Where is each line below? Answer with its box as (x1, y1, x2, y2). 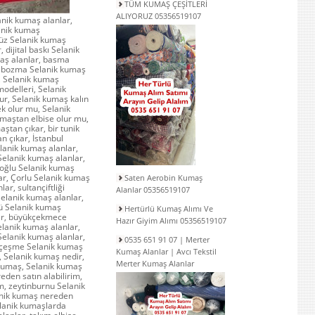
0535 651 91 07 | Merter (124, 234, 210, 245)
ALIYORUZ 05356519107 (116, 11, 201, 21)
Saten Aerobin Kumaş (124, 172, 202, 183)
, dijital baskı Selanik (1, 44, 79, 56)
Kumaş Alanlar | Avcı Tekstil (116, 246, 217, 257)
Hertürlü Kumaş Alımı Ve (124, 203, 213, 214)
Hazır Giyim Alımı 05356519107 (116, 215, 226, 226)
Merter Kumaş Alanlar (116, 258, 194, 269)
